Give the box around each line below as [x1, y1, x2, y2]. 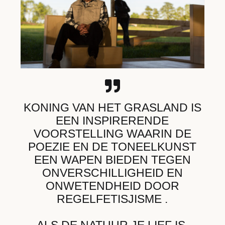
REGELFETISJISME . [57, 192, 168, 205]
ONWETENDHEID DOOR [45, 179, 179, 192]
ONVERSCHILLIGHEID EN [42, 166, 183, 179]
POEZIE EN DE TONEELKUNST [28, 140, 197, 153]
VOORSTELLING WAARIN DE [33, 127, 191, 140]
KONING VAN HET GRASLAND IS [23, 100, 201, 114]
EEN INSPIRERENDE [56, 114, 169, 127]
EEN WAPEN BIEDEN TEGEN [34, 153, 191, 166]
